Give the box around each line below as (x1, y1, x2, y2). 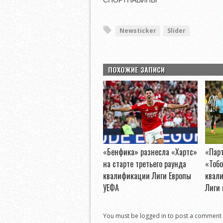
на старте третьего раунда (103, 158, 186, 170)
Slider (167, 26, 186, 35)
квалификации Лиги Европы (103, 170, 191, 182)
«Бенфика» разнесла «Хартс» (103, 146, 197, 158)
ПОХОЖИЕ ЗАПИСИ (108, 64, 165, 75)
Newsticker (119, 26, 156, 35)
